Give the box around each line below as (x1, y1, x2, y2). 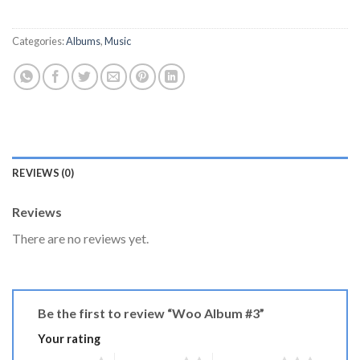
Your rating (38, 331, 100, 346)
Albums (66, 35, 100, 48)
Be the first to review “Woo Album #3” (38, 305, 267, 321)
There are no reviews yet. (12, 231, 149, 247)
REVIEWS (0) (12, 166, 74, 180)
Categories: (12, 35, 66, 48)
